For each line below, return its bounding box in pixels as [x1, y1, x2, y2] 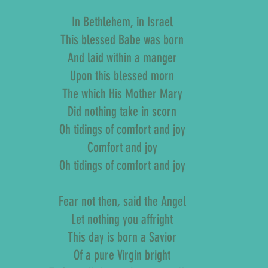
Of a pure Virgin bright [74, 247, 170, 263]
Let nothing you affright [71, 211, 173, 227]
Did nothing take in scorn [68, 103, 176, 120]
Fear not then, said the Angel [58, 193, 186, 209]
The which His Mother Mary [62, 86, 182, 102]
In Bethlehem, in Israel [71, 14, 173, 30]
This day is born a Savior [68, 229, 176, 245]
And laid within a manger [67, 50, 177, 66]
